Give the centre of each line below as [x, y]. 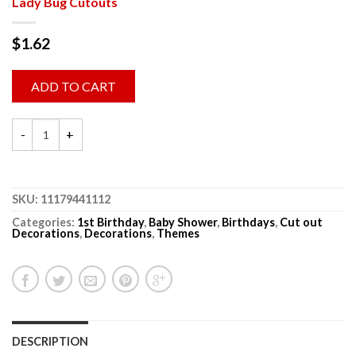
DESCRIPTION [50, 341]
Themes [178, 233]
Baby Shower [183, 222]
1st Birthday [110, 222]
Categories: [44, 222]
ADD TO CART [74, 86]
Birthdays [248, 222]
